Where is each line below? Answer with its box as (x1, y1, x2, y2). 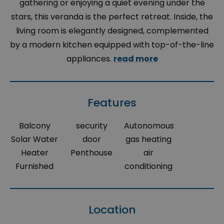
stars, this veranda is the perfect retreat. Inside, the (11, 11, 213, 23)
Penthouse (70, 147, 113, 159)
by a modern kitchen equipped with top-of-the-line (10, 39, 214, 51)
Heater (20, 147, 48, 159)
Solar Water (11, 133, 58, 145)
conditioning (124, 160, 173, 172)
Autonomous (124, 120, 174, 132)
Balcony (18, 120, 50, 132)
